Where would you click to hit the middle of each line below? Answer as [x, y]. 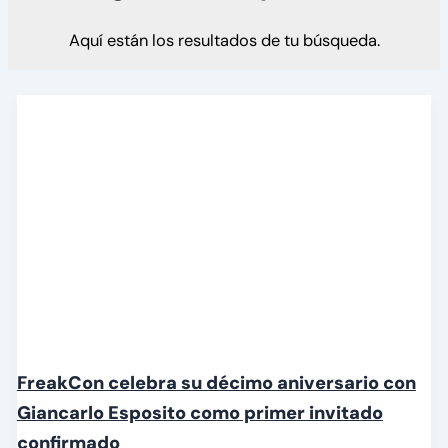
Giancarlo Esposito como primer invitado [199, 413]
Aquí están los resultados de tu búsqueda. [224, 40]
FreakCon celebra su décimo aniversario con [216, 383]
